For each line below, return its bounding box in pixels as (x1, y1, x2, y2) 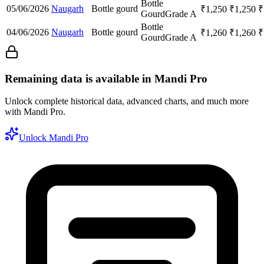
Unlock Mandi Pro (19, 133, 88, 143)
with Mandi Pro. (5, 107, 65, 117)
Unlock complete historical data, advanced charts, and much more (5, 96, 249, 107)
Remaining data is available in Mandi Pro (5, 72, 207, 85)
